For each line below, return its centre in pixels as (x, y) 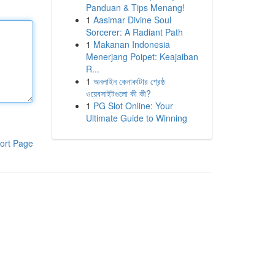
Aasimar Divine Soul (132, 20)
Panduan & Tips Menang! (135, 7)
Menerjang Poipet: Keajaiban (142, 56)
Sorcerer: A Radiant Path (134, 32)
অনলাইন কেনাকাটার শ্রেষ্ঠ (129, 81)
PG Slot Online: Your (133, 106)
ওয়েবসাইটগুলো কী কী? (118, 93)
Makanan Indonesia (131, 44)
